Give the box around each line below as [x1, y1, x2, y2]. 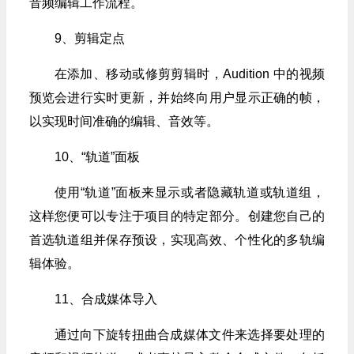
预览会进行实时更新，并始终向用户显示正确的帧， [28, 91, 325, 105]
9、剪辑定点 [54, 32, 125, 46]
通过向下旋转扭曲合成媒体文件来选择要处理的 [54, 328, 325, 342]
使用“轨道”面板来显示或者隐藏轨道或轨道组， [54, 186, 325, 200]
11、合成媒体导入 [54, 292, 157, 307]
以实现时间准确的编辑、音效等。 [28, 115, 219, 129]
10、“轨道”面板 [54, 150, 140, 164]
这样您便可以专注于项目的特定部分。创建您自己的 [28, 209, 325, 224]
